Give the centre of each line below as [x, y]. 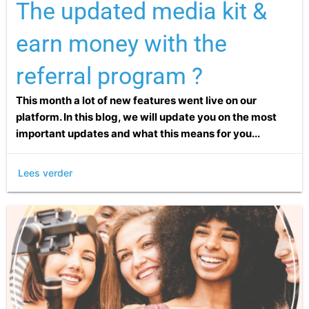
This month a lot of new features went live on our [136, 100]
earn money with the [121, 43]
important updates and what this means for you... [138, 133]
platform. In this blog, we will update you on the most [146, 117]
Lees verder [45, 172]
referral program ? [109, 76]
